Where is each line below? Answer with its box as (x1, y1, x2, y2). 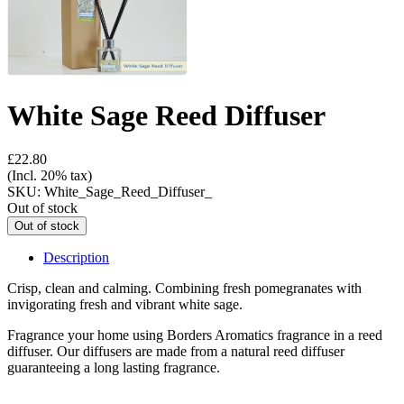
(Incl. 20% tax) (7, 168, 92, 184)
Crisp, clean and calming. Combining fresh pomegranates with (7, 280, 362, 297)
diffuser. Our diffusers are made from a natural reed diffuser (7, 344, 344, 360)
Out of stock (7, 200, 78, 216)
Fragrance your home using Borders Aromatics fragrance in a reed (7, 327, 382, 344)
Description (43, 250, 109, 266)
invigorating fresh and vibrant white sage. (7, 297, 243, 313)
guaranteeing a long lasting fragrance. (7, 360, 224, 376)
